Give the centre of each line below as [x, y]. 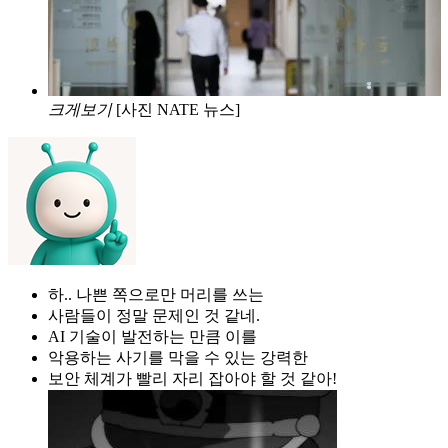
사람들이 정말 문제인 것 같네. [154, 315]
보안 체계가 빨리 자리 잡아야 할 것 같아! [192, 378]
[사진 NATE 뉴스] [178, 109]
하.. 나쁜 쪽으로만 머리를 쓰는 [156, 294]
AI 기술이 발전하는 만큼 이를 [152, 336]
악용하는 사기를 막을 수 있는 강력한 [178, 357]
